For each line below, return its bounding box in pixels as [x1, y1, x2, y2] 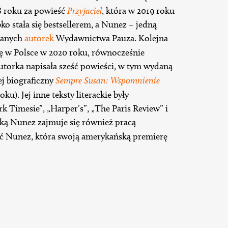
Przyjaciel [67, 5, 102, 16]
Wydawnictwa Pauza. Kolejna [54, 33, 168, 44]
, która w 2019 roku [102, 5, 175, 17]
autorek [24, 33, 54, 44]
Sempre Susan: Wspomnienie [55, 75, 160, 86]
